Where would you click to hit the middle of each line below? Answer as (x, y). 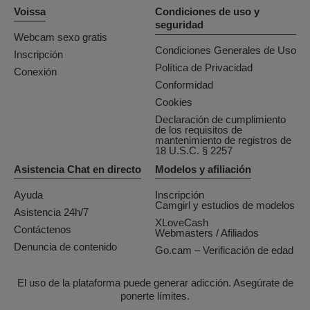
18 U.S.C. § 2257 (194, 151)
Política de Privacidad (204, 68)
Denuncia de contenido (65, 247)
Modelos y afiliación (203, 170)
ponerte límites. (155, 296)
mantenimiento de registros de (223, 140)
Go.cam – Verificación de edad (224, 250)
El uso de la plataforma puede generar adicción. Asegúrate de (155, 283)
